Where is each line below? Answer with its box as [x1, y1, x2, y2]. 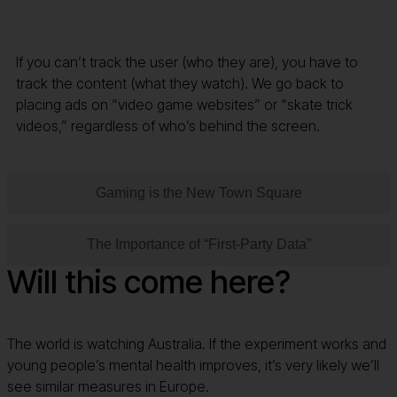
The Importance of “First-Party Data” [86, 236, 311, 252]
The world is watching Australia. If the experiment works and [7, 334, 386, 353]
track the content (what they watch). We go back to [16, 74, 344, 92]
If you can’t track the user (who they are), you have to [16, 52, 358, 71]
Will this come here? [7, 261, 291, 301]
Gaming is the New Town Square [95, 184, 302, 200]
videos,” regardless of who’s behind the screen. [16, 116, 320, 135]
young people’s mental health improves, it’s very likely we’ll [7, 355, 379, 374]
